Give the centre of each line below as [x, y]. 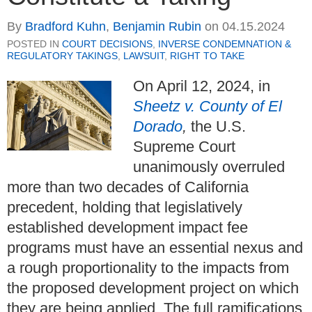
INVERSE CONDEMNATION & [225, 44]
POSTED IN [34, 44]
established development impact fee [127, 228]
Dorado [158, 127]
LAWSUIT [144, 56]
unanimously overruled [209, 167]
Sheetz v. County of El [208, 107]
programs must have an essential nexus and [155, 248]
